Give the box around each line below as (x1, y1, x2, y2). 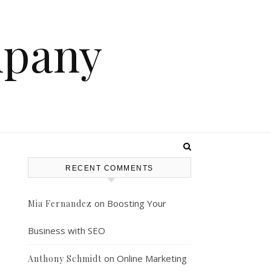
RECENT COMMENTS (65, 164, 154, 172)
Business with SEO (28, 224, 105, 237)
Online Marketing (117, 252, 187, 264)
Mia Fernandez (28, 198, 92, 209)
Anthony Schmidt (28, 253, 102, 264)
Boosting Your (107, 197, 166, 209)
